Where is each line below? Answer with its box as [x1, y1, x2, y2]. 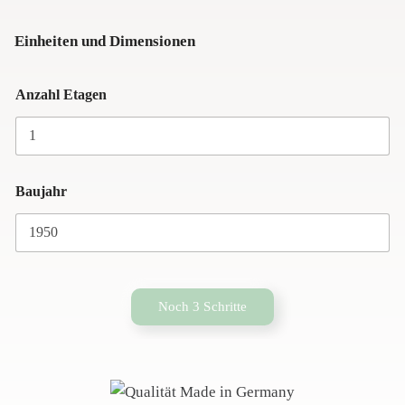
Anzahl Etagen [15, 86, 107, 102]
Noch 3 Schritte [157, 298, 248, 314]
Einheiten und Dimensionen [14, 32, 195, 50]
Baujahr [15, 183, 67, 199]
